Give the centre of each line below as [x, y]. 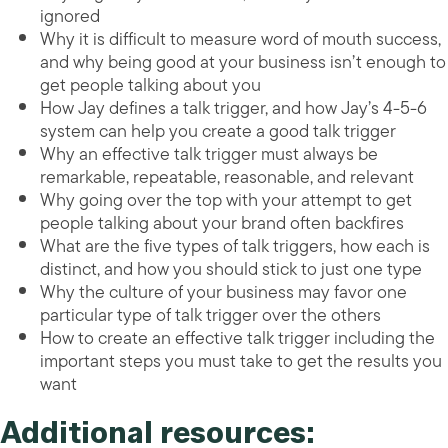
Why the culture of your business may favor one [223, 292]
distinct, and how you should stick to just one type [231, 269]
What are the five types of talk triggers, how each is [235, 246]
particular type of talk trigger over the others [210, 315]
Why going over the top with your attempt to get [226, 200]
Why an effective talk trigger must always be [209, 154]
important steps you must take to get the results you [241, 361]
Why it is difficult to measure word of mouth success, [240, 39]
